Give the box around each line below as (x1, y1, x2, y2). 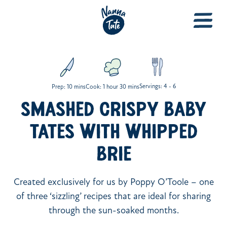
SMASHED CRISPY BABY (21, 100, 206, 121)
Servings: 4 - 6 (139, 84, 176, 90)
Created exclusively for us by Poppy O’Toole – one (13, 177, 214, 187)
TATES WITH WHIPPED (29, 123, 198, 143)
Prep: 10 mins (51, 84, 86, 90)
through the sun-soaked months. (48, 206, 179, 216)
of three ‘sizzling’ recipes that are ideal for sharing (16, 192, 211, 202)
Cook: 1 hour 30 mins (85, 84, 139, 90)
